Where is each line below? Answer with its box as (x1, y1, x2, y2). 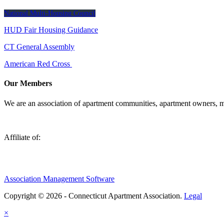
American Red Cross (4, 59, 72, 68)
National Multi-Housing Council (4, 9, 95, 17)
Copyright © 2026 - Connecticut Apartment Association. (4, 191, 184, 200)
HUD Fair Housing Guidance (4, 25, 98, 34)
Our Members (4, 79, 52, 88)
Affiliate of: (4, 132, 44, 141)
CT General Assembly (4, 42, 74, 51)
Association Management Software (4, 174, 114, 183)
